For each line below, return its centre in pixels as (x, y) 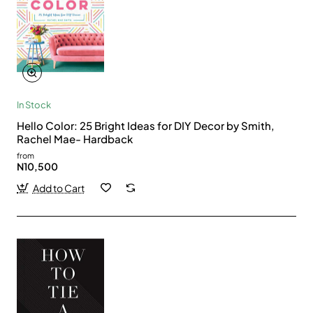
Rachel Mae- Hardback (75, 138)
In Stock (34, 104)
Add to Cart (58, 188)
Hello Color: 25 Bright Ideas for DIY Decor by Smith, (145, 125)
